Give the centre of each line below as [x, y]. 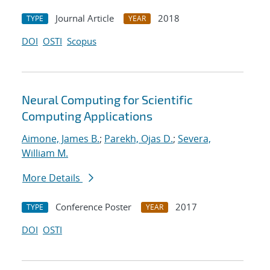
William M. [45, 153]
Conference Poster [93, 207]
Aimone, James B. [61, 139]
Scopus [82, 41]
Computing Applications [87, 116]
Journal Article [85, 18]
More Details [52, 178]
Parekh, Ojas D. [139, 139]
